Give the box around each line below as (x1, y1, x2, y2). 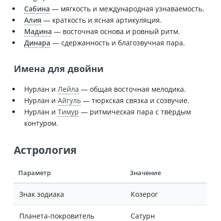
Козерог (130, 189, 158, 199)
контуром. (24, 118, 58, 128)
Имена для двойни (14, 62, 104, 74)
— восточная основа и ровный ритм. (52, 26, 180, 36)
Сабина (24, 3, 50, 13)
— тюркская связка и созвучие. (81, 96, 189, 106)
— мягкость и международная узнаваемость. (50, 3, 204, 13)
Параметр (18, 169, 51, 178)
